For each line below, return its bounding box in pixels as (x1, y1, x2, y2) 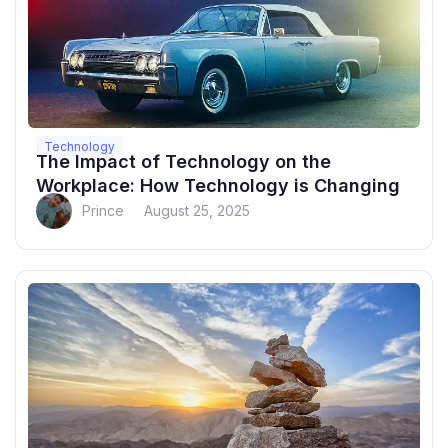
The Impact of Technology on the (36, 151, 331, 173)
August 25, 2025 (144, 202, 250, 220)
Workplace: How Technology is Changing (36, 175, 400, 197)
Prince (82, 202, 124, 220)
